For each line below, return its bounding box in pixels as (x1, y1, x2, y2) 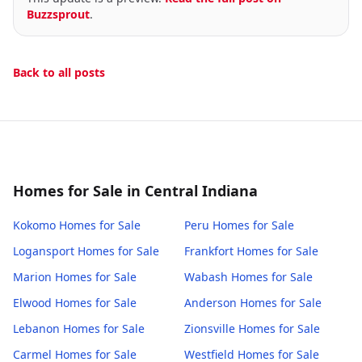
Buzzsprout (27, 6, 90, 22)
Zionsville (184, 321, 235, 336)
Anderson (184, 295, 237, 310)
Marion (13, 269, 52, 284)
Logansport (13, 243, 74, 259)
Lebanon (13, 321, 60, 336)
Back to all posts (13, 65, 105, 80)
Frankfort (184, 243, 234, 259)
